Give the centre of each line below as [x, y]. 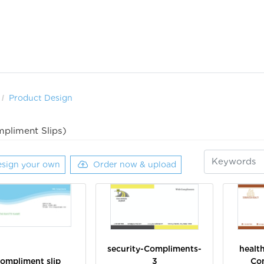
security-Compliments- [155, 248]
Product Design [41, 98]
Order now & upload [134, 164]
